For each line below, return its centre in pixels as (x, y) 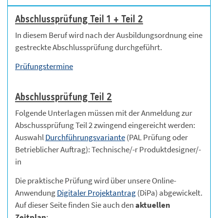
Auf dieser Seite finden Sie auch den (75, 205)
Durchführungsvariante (85, 137)
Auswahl (30, 137)
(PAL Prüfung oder (156, 137)
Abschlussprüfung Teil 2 (64, 97)
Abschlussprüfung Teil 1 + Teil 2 (79, 19)
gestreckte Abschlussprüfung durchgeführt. (89, 47)
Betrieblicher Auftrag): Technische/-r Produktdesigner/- (108, 149)
